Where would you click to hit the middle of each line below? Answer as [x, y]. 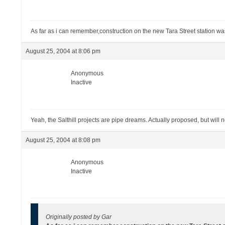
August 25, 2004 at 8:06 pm [63, 51]
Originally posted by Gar [79, 217]
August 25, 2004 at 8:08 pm [63, 140]
